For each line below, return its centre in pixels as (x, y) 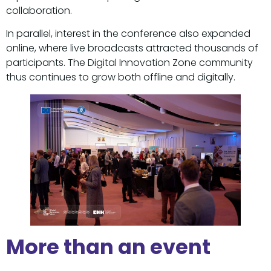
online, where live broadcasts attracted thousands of (132, 48)
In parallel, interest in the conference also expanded (128, 34)
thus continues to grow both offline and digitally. (121, 77)
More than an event (108, 247)
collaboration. (39, 10)
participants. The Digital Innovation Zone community (129, 63)
